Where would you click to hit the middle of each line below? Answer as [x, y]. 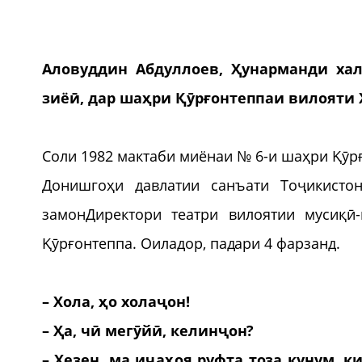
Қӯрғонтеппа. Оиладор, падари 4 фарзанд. [192, 243]
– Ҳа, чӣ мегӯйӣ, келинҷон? [148, 330]
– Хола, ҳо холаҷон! [116, 301]
